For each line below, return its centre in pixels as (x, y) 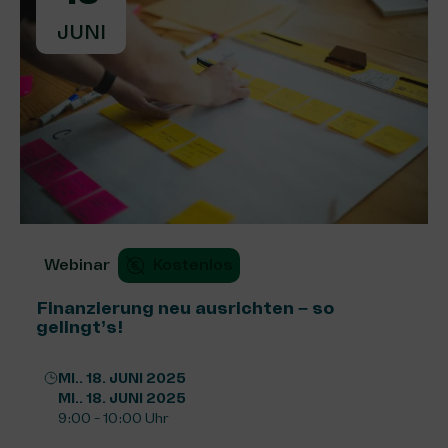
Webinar (77, 265)
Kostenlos (192, 265)
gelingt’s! (79, 327)
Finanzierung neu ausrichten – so (185, 308)
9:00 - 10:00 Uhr (113, 419)
